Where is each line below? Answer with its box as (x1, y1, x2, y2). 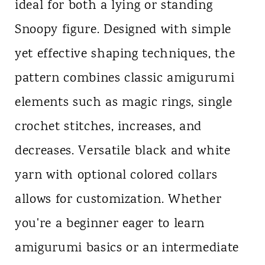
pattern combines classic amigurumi (14, 69, 235, 89)
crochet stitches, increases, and (14, 118, 202, 137)
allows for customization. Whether (14, 190, 222, 210)
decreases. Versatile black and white (14, 142, 231, 161)
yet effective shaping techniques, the (14, 45, 235, 64)
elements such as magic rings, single (14, 93, 232, 113)
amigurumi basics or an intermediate (14, 239, 240, 258)
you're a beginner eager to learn (14, 215, 205, 234)
